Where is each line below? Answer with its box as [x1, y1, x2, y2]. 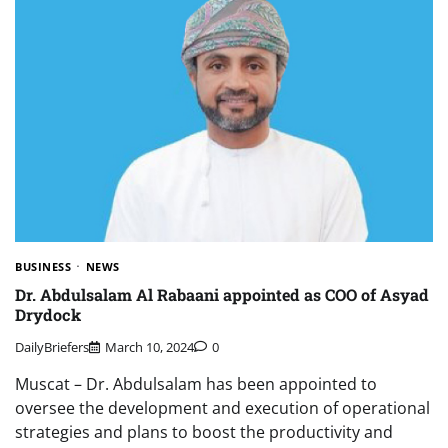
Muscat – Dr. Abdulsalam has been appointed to [15, 373, 377, 396]
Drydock [15, 304, 81, 325]
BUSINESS [15, 258, 71, 274]
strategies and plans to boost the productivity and [15, 421, 393, 444]
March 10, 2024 [105, 338, 194, 357]
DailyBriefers [15, 338, 89, 357]
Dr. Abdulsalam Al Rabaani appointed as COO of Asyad [15, 284, 429, 305]
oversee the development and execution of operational [15, 397, 430, 420]
